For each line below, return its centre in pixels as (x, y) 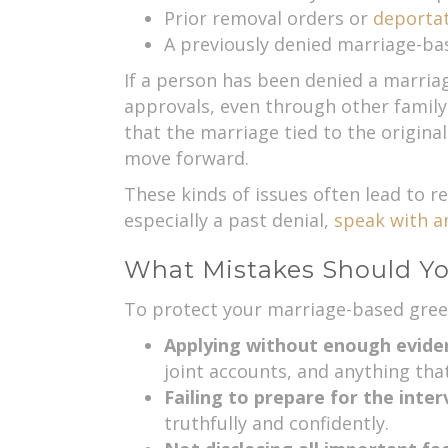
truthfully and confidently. (276, 423)
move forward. (186, 158)
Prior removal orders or (268, 18)
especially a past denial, (228, 220)
